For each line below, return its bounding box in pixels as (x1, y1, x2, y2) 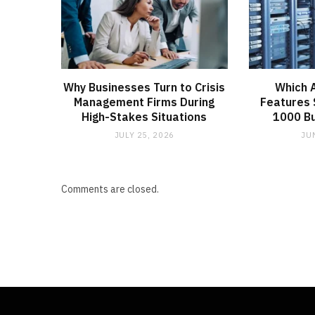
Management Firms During (74, 95, 215, 110)
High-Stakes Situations (82, 110, 207, 124)
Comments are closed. (61, 183, 159, 196)
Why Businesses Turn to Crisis (63, 80, 226, 95)
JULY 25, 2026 (114, 130, 175, 141)
